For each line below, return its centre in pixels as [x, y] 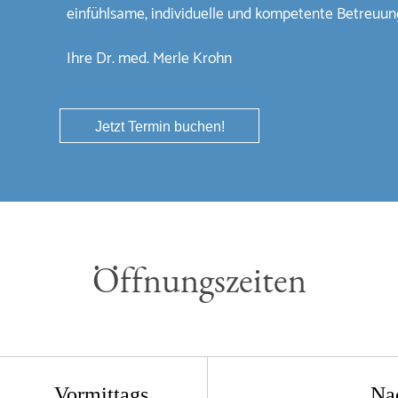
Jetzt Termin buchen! [159, 127]
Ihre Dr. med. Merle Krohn [150, 60]
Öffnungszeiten [199, 280]
